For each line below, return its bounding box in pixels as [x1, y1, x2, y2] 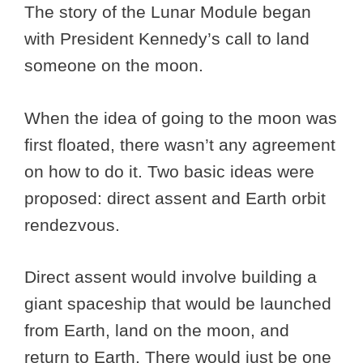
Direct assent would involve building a [24, 267, 317, 287]
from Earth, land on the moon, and [24, 321, 289, 340]
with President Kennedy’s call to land [24, 29, 310, 49]
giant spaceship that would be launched [24, 294, 331, 314]
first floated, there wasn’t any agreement [24, 135, 335, 154]
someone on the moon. [24, 56, 208, 75]
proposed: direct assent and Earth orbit [24, 188, 326, 207]
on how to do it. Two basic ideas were [24, 161, 314, 181]
